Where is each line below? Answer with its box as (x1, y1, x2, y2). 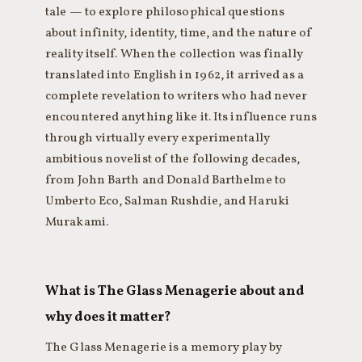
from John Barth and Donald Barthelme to (45, 171, 286, 189)
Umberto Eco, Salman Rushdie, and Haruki (45, 192, 289, 210)
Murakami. (45, 213, 108, 231)
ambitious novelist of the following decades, (45, 150, 301, 168)
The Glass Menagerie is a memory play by (45, 339, 282, 356)
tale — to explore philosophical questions (45, 3, 285, 21)
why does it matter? (45, 308, 171, 326)
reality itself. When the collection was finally (45, 45, 303, 63)
